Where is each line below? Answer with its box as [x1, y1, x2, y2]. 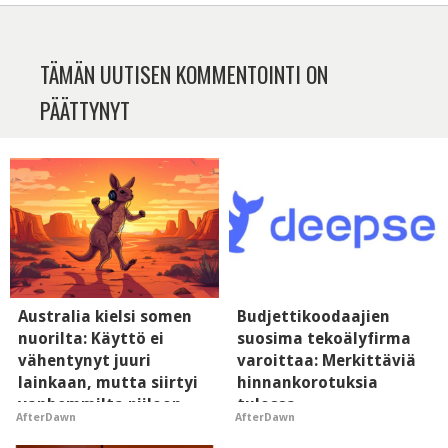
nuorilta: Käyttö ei [18, 328, 164, 348]
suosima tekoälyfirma [237, 328, 411, 348]
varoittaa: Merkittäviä [237, 350, 416, 370]
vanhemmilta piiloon [18, 394, 182, 414]
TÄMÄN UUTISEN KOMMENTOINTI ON [40, 58, 328, 91]
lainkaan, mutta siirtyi [18, 372, 198, 392]
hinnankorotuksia [237, 372, 378, 392]
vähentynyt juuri [18, 350, 151, 370]
